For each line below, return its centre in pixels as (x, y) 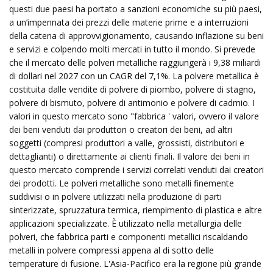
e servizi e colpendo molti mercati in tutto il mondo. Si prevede (132, 49)
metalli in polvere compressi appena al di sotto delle (112, 250)
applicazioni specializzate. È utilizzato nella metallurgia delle (126, 223)
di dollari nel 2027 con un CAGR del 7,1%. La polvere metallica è (134, 76)
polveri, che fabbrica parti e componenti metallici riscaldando (129, 237)
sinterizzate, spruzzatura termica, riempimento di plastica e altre (136, 210)
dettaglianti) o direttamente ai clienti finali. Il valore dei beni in (129, 156)
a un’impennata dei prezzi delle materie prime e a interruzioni (129, 22)
